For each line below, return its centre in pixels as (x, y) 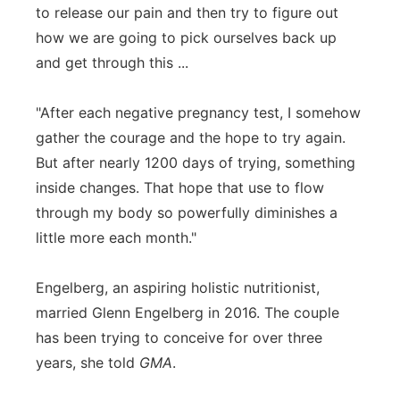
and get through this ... (112, 62)
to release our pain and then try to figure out (187, 12)
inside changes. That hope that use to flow (180, 187)
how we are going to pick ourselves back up (186, 37)
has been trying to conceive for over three (179, 337)
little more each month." (116, 237)
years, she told (87, 362)
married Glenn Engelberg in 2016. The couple (187, 312)
